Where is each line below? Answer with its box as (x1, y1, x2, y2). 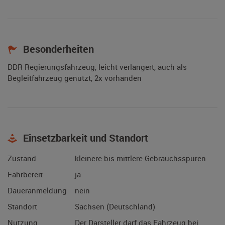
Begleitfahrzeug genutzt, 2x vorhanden (8, 73, 142, 83)
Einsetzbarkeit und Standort (21, 131, 148, 145)
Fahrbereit (8, 169, 43, 180)
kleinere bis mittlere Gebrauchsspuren (75, 153, 206, 164)
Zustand (8, 153, 36, 164)
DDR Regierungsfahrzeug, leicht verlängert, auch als (8, 62, 187, 72)
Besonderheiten (21, 42, 94, 56)
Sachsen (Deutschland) (75, 201, 155, 212)
